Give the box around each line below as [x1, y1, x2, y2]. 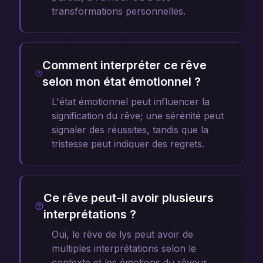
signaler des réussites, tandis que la [52, 124, 208, 136]
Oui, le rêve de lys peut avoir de [52, 228, 193, 240]
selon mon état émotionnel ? [42, 75, 201, 89]
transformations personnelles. [52, 5, 186, 17]
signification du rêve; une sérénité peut [52, 110, 224, 122]
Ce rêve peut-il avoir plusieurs [43, 191, 214, 205]
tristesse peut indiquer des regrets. [52, 138, 204, 150]
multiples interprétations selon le [52, 242, 196, 254]
